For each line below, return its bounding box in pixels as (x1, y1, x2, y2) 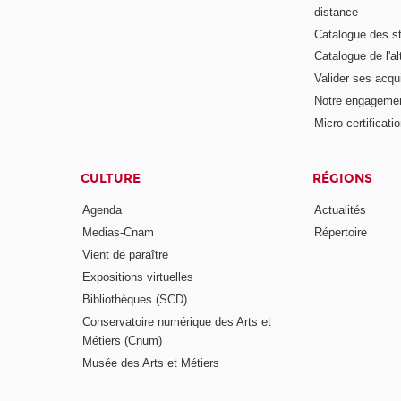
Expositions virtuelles (82, 270, 194, 285)
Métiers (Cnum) (82, 333, 163, 347)
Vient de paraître (82, 248, 169, 262)
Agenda (82, 203, 123, 218)
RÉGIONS (311, 170, 372, 186)
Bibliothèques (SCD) (82, 292, 188, 306)
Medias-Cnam (82, 226, 155, 240)
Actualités (313, 203, 366, 218)
